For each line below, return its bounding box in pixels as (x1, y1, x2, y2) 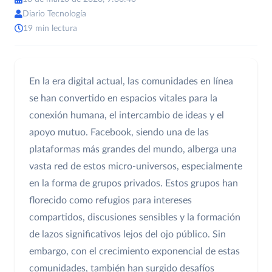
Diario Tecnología (22, 9, 86, 19)
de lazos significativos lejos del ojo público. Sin (29, 229, 226, 240)
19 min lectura (23, 24, 77, 33)
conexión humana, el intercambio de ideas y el (29, 110, 224, 121)
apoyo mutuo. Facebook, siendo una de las (29, 127, 209, 138)
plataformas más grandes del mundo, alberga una (29, 144, 237, 155)
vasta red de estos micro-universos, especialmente (29, 161, 242, 172)
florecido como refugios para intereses (29, 195, 192, 206)
